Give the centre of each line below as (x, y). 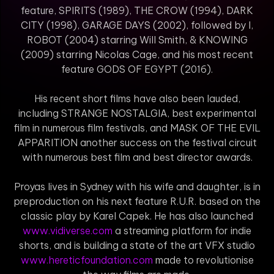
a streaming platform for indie (182, 230)
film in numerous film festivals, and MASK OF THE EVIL (137, 128)
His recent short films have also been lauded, (137, 98)
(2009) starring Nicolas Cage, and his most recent (137, 54)
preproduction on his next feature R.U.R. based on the (137, 201)
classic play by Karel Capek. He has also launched (137, 216)
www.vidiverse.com (68, 230)
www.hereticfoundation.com (87, 260)
